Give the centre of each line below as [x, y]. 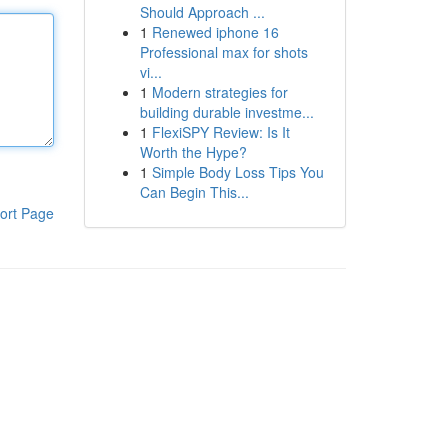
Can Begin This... [194, 192]
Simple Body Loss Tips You [237, 172]
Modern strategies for [219, 92]
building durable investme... [226, 112]
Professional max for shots [223, 52]
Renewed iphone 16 [215, 32]
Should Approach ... [202, 12]
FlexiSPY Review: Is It [220, 132]
